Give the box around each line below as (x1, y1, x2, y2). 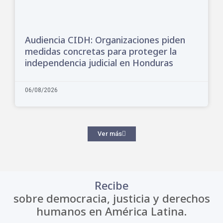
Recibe (95, 177, 128, 193)
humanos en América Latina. (36, 203, 187, 219)
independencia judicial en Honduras (25, 56, 173, 69)
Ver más (97, 129, 122, 137)
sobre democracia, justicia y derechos (13, 190, 210, 206)
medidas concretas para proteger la (25, 45, 177, 57)
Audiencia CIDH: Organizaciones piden (25, 33, 185, 46)
